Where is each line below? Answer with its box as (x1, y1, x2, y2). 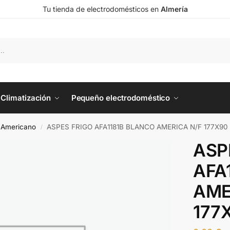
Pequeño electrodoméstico (71, 93, 170, 103)
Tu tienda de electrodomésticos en (42, 5, 161, 13)
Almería (160, 5, 188, 13)
